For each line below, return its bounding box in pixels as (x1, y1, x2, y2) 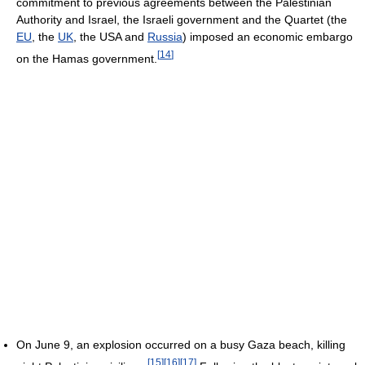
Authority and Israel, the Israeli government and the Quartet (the (16, 13, 347, 27)
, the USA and (73, 30, 147, 44)
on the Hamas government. (16, 51, 157, 65)
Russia (147, 30, 182, 44)
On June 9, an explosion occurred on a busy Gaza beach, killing (16, 337, 345, 351)
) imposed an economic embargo (182, 30, 353, 44)
